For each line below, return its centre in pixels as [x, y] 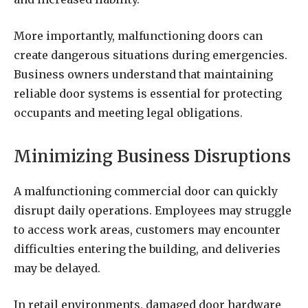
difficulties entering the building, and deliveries [147, 249]
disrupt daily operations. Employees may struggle [153, 211]
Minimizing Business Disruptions [152, 157]
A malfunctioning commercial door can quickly [146, 191]
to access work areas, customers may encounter [147, 230]
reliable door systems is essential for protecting [148, 93]
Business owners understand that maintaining [143, 74]
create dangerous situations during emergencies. [151, 55]
